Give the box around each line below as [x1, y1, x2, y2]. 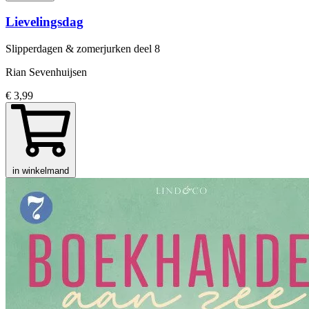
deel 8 [134, 42, 160, 54]
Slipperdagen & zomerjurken [6, 42, 134, 54]
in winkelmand [12, 165, 69, 176]
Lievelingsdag [6, 14, 83, 29]
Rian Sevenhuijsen [6, 66, 87, 78]
